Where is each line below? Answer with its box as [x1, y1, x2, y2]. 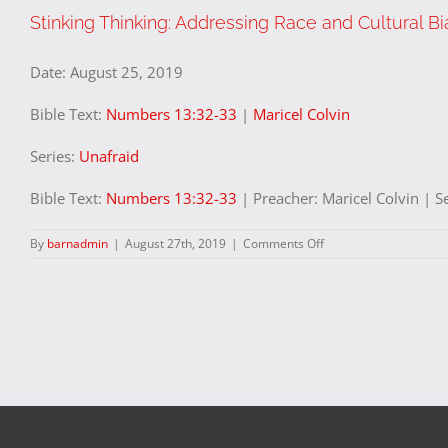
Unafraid [79, 146, 139, 166]
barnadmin [47, 235, 108, 252]
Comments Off [243, 235, 324, 252]
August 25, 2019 [70, 62, 183, 82]
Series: [30, 146, 79, 166]
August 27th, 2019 [125, 235, 226, 252]
